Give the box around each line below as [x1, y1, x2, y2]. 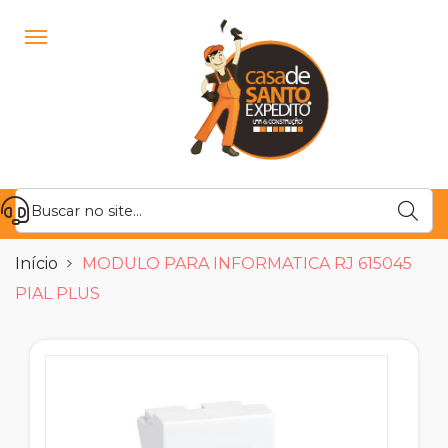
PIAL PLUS [15, 284, 100, 304]
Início [15, 254, 58, 274]
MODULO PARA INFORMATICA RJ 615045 [82, 254, 412, 274]
